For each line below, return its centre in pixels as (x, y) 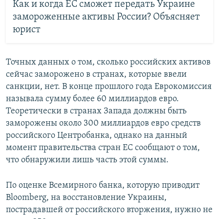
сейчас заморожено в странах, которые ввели (96, 74)
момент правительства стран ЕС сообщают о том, (103, 148)
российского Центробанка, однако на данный (97, 135)
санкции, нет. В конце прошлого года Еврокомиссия (109, 87)
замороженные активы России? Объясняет (106, 17)
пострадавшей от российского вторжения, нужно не (109, 210)
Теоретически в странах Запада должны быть (96, 111)
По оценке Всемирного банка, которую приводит (103, 185)
